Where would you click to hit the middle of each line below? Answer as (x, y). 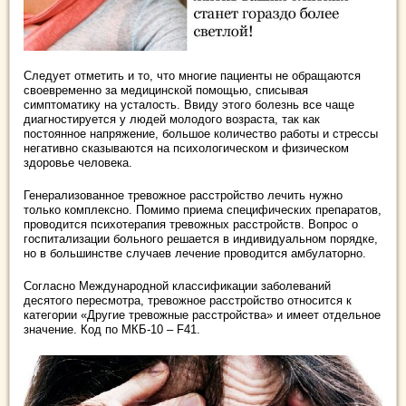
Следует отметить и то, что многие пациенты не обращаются (192, 75)
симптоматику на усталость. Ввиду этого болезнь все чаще (189, 104)
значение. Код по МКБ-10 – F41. (112, 329)
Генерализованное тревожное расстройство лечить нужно (183, 195)
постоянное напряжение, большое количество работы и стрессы (201, 133)
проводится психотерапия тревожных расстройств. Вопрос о (191, 224)
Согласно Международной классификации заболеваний (177, 285)
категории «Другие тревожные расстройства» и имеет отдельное (202, 314)
